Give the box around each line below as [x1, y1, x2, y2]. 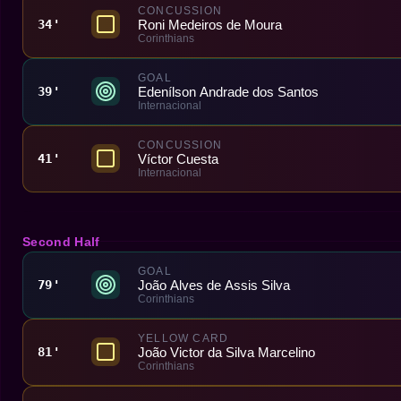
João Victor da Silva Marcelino [138, 344, 315, 360]
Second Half [22, 234, 100, 249]
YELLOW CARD [138, 331, 229, 345]
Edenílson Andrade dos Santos [138, 83, 319, 99]
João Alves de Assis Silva [138, 277, 290, 293]
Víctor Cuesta [138, 150, 218, 166]
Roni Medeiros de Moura [138, 16, 282, 32]
